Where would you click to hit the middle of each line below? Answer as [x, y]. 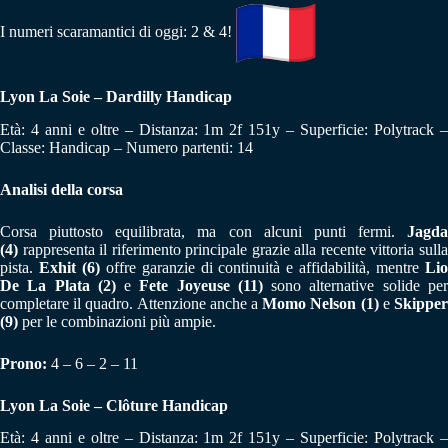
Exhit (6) [69, 267]
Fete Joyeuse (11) [201, 285]
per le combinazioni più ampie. [117, 321]
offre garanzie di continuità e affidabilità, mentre [262, 267]
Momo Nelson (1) [320, 303]
